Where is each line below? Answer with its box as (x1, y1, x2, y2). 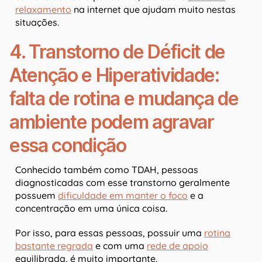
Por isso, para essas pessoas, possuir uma (15, 227, 204, 239)
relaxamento (15, 4, 71, 16)
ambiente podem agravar (9, 111, 214, 134)
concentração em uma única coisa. (15, 202, 167, 215)
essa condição (9, 134, 126, 157)
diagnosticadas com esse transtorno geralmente (15, 177, 230, 189)
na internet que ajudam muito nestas (71, 4, 236, 16)
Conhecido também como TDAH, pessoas (15, 164, 198, 176)
